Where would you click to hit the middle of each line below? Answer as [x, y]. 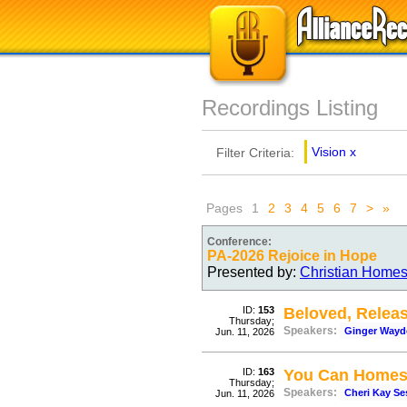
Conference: [239, 242]
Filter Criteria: [255, 153]
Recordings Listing [290, 108]
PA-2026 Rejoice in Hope [292, 256]
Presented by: [253, 272]
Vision [329, 152]
